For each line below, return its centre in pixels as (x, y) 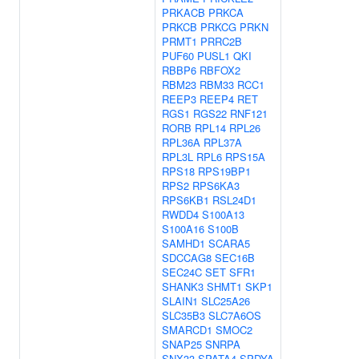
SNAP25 (182, 344)
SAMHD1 (184, 243)
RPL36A (181, 142)
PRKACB (184, 12)
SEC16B (235, 258)
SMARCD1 (187, 330)
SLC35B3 (184, 315)
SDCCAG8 (187, 258)
